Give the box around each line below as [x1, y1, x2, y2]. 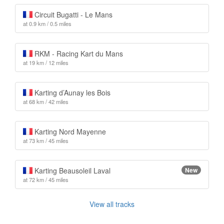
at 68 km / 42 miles [23, 97, 68, 105]
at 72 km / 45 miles [23, 175, 68, 183]
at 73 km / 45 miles [23, 136, 68, 144]
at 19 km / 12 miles [23, 58, 68, 66]
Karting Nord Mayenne [32, 126, 106, 136]
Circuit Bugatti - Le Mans [32, 9, 112, 19]
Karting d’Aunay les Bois [32, 87, 110, 97]
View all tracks [89, 199, 134, 209]
